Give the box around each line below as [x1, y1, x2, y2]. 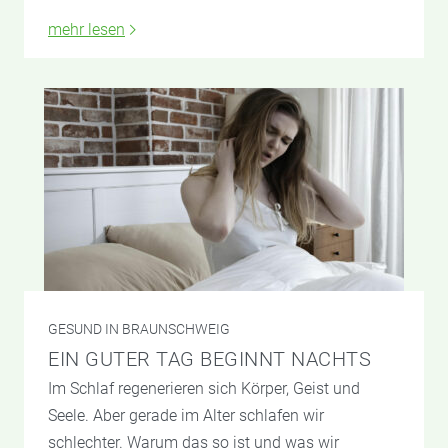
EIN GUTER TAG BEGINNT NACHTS [48, 347, 371, 372]
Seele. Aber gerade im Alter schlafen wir [48, 406, 324, 426]
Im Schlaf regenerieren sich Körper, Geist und [48, 379, 360, 399]
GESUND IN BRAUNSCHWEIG [48, 321, 230, 338]
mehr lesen [48, 20, 125, 40]
